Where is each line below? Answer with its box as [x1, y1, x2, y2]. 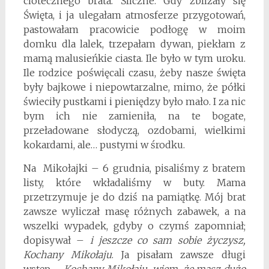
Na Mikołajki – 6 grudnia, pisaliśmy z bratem [23, 162, 246, 175]
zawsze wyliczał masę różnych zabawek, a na [23, 205, 246, 218]
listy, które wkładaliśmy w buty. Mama [23, 177, 246, 189]
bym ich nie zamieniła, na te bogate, [23, 110, 246, 122]
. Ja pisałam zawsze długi [111, 249, 246, 261]
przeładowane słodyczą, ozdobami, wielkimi [23, 124, 246, 137]
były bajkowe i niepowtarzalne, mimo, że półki [23, 81, 246, 94]
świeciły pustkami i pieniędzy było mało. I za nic [23, 95, 246, 108]
